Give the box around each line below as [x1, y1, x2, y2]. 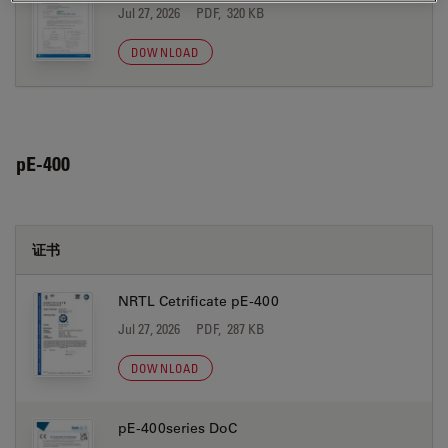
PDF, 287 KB [196, 320, 265, 337]
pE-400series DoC [118, 419, 237, 437]
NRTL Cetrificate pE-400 [118, 292, 279, 310]
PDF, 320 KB [196, 4, 265, 21]
